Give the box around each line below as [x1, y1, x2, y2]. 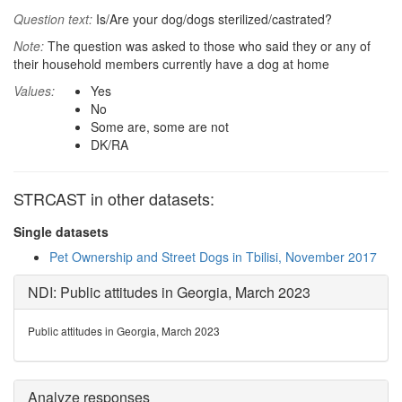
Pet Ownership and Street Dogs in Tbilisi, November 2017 [49, 248, 377, 266]
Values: [13, 82, 55, 100]
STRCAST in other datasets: [13, 187, 214, 210]
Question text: [13, 10, 92, 28]
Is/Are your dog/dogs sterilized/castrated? [92, 10, 332, 28]
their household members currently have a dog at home [13, 55, 329, 73]
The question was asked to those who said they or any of [44, 37, 371, 55]
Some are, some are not [91, 118, 229, 135]
